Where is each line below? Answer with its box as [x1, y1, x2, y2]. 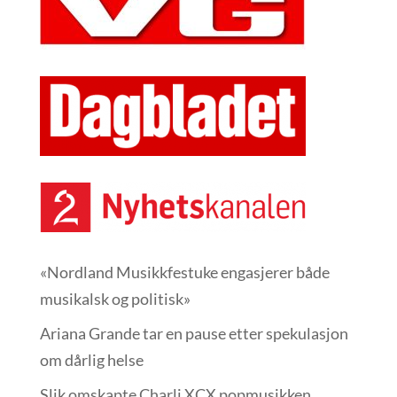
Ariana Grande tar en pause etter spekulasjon [39, 323, 348, 343]
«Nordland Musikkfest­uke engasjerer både [39, 262, 330, 282]
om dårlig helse [39, 350, 144, 370]
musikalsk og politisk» [39, 289, 191, 308]
